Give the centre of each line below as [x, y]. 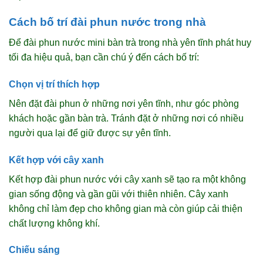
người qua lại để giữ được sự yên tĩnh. [90, 133]
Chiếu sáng [34, 250]
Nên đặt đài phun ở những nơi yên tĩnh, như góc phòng [124, 103]
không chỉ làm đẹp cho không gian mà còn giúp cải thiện [126, 208]
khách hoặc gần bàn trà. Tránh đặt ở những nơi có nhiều [126, 118]
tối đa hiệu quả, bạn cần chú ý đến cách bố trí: [104, 58]
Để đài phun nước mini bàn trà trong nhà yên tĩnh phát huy [130, 43]
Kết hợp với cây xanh [56, 160]
